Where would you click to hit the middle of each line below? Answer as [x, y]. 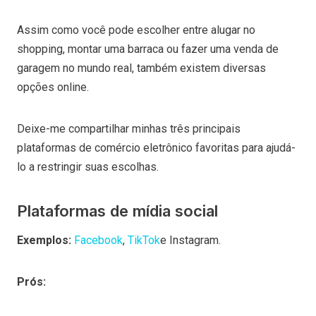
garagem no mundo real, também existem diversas [141, 68]
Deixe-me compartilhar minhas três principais [129, 128]
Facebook [98, 240]
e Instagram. [192, 240]
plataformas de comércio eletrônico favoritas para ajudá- [156, 147]
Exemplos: [45, 240]
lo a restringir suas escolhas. [89, 166]
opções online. [53, 87]
